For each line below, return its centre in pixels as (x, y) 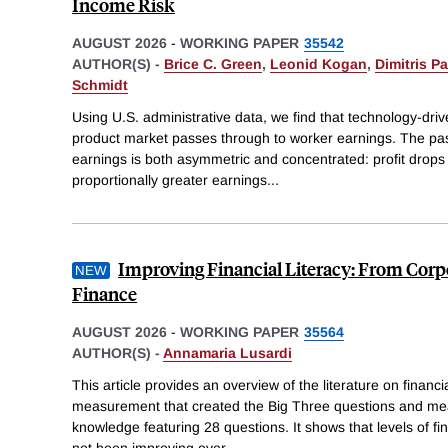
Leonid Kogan (318, 64)
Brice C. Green (213, 64)
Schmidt (100, 85)
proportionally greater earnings (169, 179)
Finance (104, 293)
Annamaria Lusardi (227, 352)
